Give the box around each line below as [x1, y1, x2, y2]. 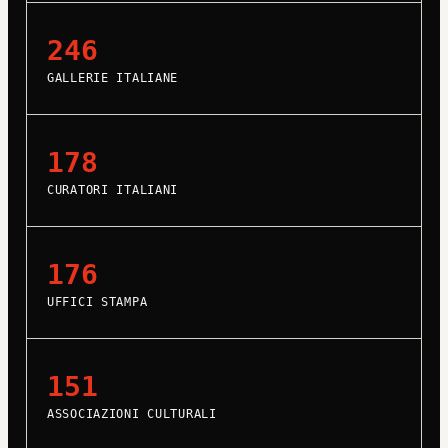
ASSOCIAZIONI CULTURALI [46, 407, 217, 422]
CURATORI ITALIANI [46, 183, 179, 198]
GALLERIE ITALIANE [46, 71, 179, 86]
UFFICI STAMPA [46, 295, 148, 310]
